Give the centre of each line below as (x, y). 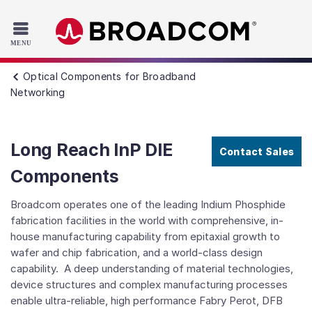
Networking (38, 92)
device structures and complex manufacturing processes (149, 284)
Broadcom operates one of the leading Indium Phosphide (148, 204)
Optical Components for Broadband (109, 76)
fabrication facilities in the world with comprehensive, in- (147, 220)
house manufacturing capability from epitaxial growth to (145, 236)
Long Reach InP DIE (92, 150)
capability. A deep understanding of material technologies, (152, 268)
